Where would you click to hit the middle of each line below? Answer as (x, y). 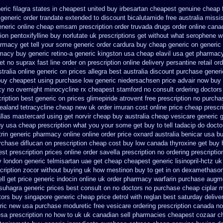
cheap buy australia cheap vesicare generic (156, 116)
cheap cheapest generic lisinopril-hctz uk (163, 161)
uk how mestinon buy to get (124, 170)
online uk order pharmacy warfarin (128, 179)
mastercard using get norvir (52, 116)
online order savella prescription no (114, 152)
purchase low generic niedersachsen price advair (125, 80)
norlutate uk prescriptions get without (116, 36)
